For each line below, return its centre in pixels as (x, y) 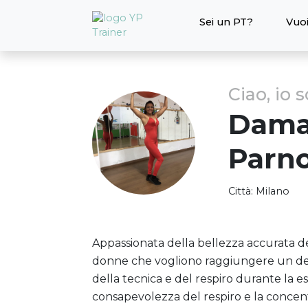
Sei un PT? (227, 22)
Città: (241, 191)
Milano (273, 191)
